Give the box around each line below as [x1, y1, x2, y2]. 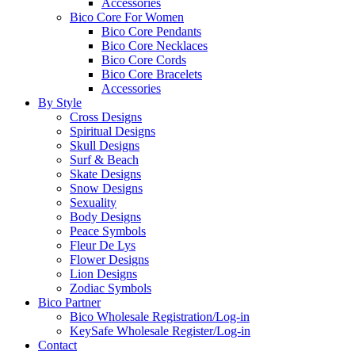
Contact [38, 338, 77, 352]
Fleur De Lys [70, 239, 136, 252]
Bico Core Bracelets [101, 67, 202, 81]
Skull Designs [70, 139, 139, 152]
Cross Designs [70, 110, 142, 124]
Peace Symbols [70, 224, 146, 238]
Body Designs [70, 210, 141, 223]
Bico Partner [38, 296, 101, 309]
